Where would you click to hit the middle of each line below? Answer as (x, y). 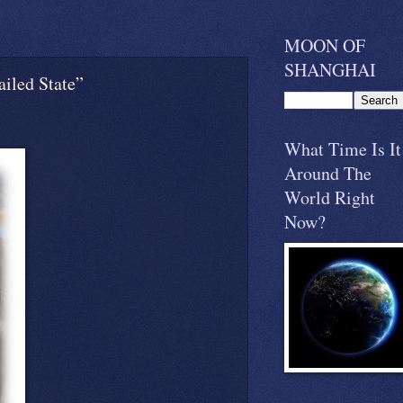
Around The (328, 174)
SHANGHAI (330, 70)
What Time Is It (343, 149)
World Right (330, 198)
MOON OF (325, 46)
